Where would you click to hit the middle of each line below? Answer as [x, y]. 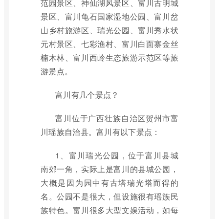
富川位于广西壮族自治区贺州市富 [117, 118]
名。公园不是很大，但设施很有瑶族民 [109, 196]
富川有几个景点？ [87, 95]
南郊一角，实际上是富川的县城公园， [109, 169]
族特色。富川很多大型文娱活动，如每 [109, 210]
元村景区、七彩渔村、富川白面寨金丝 [109, 44]
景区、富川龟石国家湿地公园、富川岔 [109, 16]
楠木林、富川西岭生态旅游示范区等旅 [109, 57]
